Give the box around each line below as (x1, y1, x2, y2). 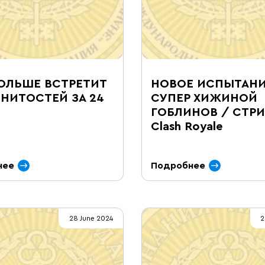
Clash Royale (151, 121, 223, 132)
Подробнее (151, 161, 205, 170)
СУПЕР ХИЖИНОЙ (151, 92, 257, 104)
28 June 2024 (69, 215, 113, 222)
